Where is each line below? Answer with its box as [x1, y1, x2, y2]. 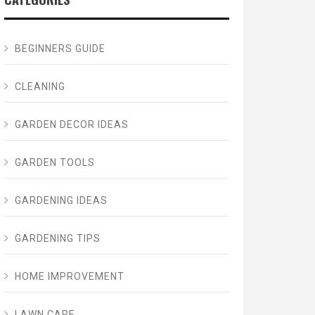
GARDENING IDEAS [14, 195, 108, 207]
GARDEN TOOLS [14, 157, 95, 169]
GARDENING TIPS [14, 233, 101, 245]
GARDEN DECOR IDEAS [14, 119, 129, 131]
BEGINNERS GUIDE [14, 43, 105, 55]
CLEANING [14, 81, 65, 93]
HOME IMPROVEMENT [14, 271, 124, 283]
